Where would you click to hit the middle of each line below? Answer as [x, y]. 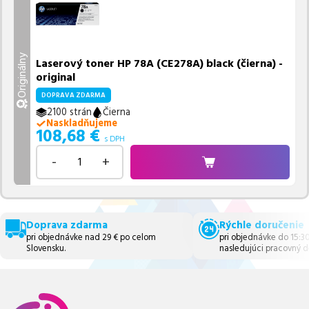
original [56, 77]
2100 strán [70, 112]
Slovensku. [46, 248]
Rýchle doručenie [262, 225]
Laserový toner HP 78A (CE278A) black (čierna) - [160, 63]
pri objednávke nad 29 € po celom [91, 237]
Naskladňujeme [81, 124]
